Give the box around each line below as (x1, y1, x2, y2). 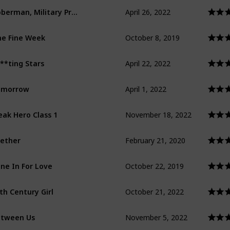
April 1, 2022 (125, 75, 166, 86)
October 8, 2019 (125, 24, 180, 34)
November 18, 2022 (125, 101, 191, 111)
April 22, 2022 (125, 50, 170, 60)
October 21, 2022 (125, 178, 184, 188)
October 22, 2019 (125, 152, 184, 163)
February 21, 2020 (125, 127, 185, 137)
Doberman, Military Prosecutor (71, 3, 78, 13)
